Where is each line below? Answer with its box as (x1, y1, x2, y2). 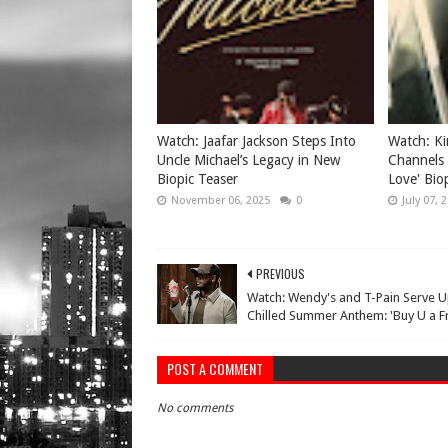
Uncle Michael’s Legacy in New (157, 152, 340, 168)
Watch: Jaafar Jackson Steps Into (157, 133, 356, 149)
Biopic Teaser (157, 171, 238, 187)
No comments (157, 401, 233, 415)
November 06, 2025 (171, 194, 270, 207)
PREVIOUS (256, 265, 305, 282)
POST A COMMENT (167, 358, 263, 379)
